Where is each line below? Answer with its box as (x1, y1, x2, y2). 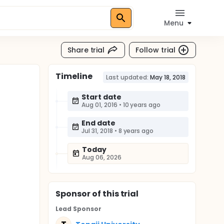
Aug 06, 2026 (82, 153, 121, 161)
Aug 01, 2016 (81, 100, 117, 109)
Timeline (55, 70, 92, 82)
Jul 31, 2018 (81, 126, 113, 135)
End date (81, 118, 115, 128)
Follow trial (135, 44, 175, 55)
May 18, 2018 (150, 73, 185, 81)
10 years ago (122, 100, 161, 109)
